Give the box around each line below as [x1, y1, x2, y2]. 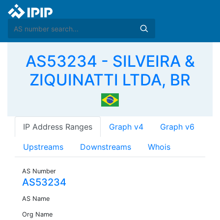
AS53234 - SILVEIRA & [25, 52, 195, 71]
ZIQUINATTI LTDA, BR [29, 70, 191, 89]
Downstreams [80, 142, 131, 152]
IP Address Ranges [23, 122, 92, 132]
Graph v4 [109, 122, 143, 132]
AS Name [22, 195, 50, 203]
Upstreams [23, 142, 63, 152]
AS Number [22, 167, 56, 175]
